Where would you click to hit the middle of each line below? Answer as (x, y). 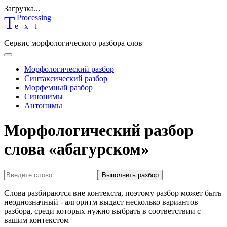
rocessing (36, 17)
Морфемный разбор (59, 87)
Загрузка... (22, 8)
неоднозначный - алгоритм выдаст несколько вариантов (101, 202)
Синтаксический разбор (66, 78)
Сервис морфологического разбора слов (73, 43)
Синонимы (44, 97)
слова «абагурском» (77, 149)
